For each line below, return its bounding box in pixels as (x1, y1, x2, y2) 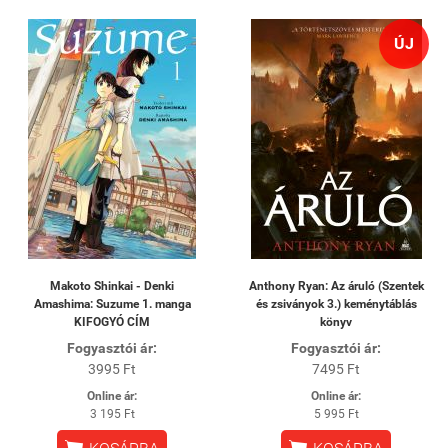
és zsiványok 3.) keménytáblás (255, 297, 417, 311)
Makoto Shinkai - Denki (50, 279, 174, 293)
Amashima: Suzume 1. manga (33, 297, 191, 311)
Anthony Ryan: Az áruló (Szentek (248, 279, 424, 293)
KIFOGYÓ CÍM (74, 315, 150, 329)
